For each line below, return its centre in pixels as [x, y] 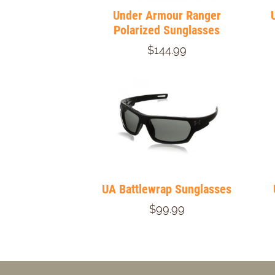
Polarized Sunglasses [167, 30]
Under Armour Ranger [167, 16]
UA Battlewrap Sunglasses [167, 189]
